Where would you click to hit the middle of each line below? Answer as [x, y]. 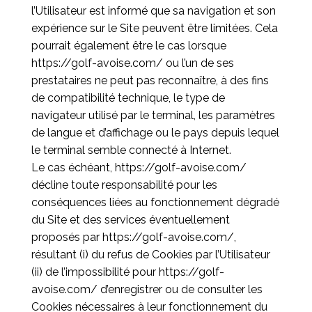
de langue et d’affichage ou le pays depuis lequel [155, 133]
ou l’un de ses [198, 63]
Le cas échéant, [73, 167]
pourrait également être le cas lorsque [128, 46]
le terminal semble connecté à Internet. [131, 150]
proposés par [67, 237]
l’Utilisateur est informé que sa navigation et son [153, 11]
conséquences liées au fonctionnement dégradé [155, 202]
